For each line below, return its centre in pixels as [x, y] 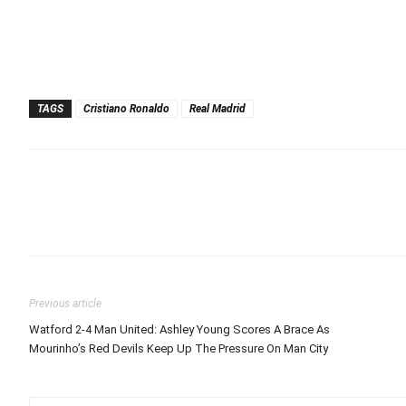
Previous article [65, 303]
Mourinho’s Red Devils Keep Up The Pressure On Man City [179, 348]
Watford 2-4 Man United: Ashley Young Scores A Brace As [179, 329]
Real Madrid [217, 108]
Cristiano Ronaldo [126, 108]
